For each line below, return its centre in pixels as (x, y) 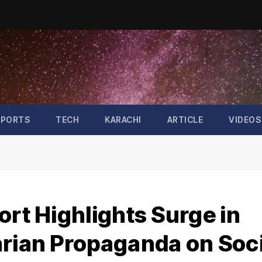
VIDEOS (245, 120)
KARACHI (123, 120)
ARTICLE (185, 120)
